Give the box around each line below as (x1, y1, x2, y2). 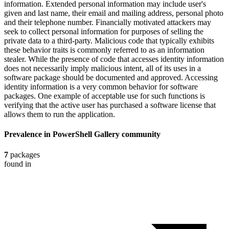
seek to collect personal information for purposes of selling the (4, 27, 203, 36)
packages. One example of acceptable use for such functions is (4, 91, 205, 100)
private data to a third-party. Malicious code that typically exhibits (4, 36, 214, 45)
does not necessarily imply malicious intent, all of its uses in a (4, 63, 201, 73)
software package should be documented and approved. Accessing (4, 73, 218, 82)
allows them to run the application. (4, 109, 115, 119)
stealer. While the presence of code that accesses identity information (4, 54, 224, 63)
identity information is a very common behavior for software (4, 82, 198, 91)
